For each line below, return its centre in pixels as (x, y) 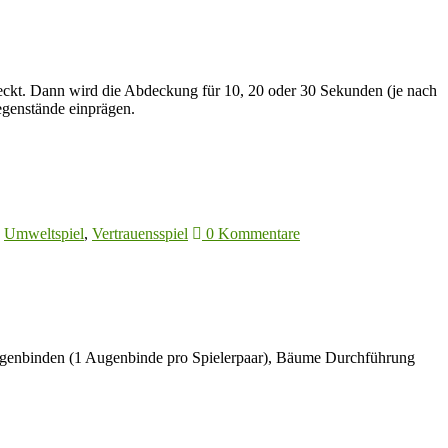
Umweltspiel (44, 234)
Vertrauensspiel (140, 234)
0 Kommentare (251, 234)
